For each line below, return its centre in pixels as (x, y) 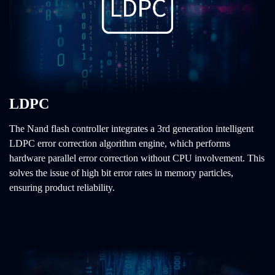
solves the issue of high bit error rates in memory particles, (121, 173)
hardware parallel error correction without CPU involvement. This (137, 158)
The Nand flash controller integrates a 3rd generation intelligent (131, 129)
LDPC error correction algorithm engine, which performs (120, 144)
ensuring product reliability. (62, 188)
